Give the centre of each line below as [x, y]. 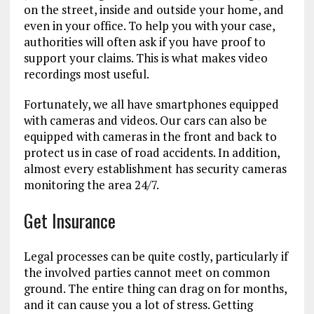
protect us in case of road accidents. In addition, [151, 153]
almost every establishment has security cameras [155, 169]
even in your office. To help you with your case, [149, 26]
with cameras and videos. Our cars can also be [145, 121]
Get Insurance [69, 221]
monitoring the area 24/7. [91, 185]
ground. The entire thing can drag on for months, [155, 289]
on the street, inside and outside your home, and [153, 10]
